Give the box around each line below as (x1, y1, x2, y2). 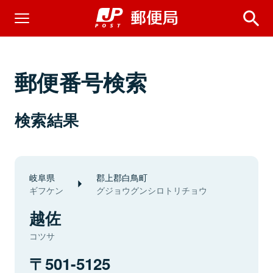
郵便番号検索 (15, 66, 147, 97)
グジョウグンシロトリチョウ (96, 184, 207, 196)
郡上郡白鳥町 (96, 171, 147, 183)
